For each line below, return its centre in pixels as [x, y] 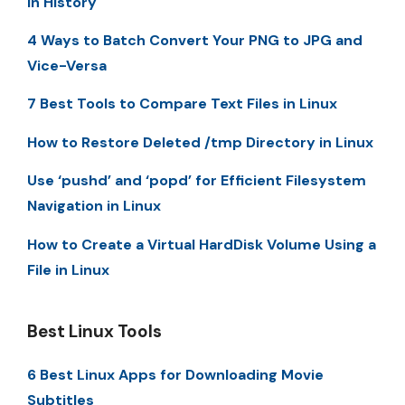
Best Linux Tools [94, 331]
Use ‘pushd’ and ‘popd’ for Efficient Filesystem [197, 181]
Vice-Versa [67, 66]
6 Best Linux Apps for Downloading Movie [175, 374]
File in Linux [68, 269]
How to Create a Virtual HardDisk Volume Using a [202, 244]
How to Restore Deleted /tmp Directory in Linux [200, 142]
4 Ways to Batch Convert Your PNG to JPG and [195, 40]
